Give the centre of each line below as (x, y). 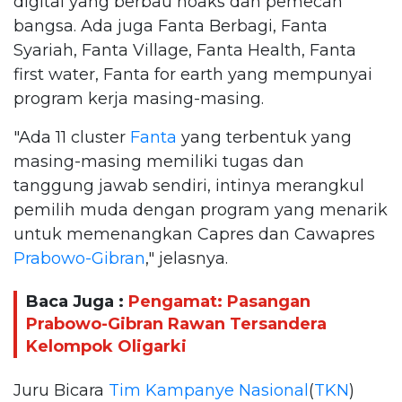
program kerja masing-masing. (139, 98)
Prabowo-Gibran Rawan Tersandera (176, 324)
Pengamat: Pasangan (219, 302)
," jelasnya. (187, 258)
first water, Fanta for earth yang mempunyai (193, 74)
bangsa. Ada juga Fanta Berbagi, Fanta (170, 26)
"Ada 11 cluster (72, 137)
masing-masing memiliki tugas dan (159, 161)
